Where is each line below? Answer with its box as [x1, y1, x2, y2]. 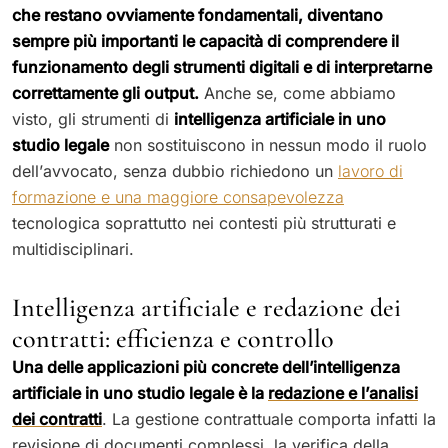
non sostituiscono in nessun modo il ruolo [109, 134, 427, 155]
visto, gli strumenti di [12, 108, 174, 129]
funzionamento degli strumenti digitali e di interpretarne [12, 56, 432, 77]
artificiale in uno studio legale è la [12, 382, 268, 403]
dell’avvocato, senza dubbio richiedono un [12, 160, 338, 181]
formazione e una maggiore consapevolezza [12, 186, 344, 207]
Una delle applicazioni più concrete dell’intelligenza [12, 356, 400, 377]
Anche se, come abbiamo [199, 82, 396, 103]
